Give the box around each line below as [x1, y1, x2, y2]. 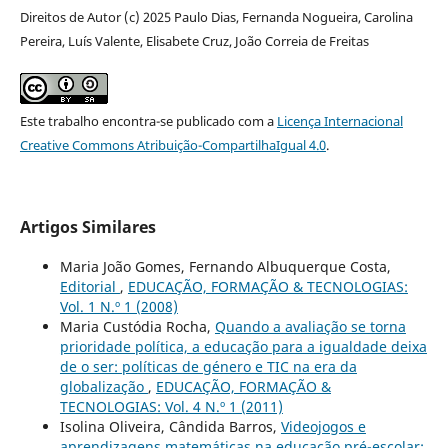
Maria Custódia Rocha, [59, 317, 215, 337]
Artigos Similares [19, 216, 156, 239]
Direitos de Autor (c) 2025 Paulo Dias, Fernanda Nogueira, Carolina [19, 8, 413, 27]
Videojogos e [280, 417, 366, 437]
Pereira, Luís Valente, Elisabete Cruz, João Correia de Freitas [19, 32, 369, 51]
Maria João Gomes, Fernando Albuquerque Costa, [59, 257, 391, 277]
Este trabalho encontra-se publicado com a [19, 112, 277, 131]
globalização [59, 377, 148, 397]
